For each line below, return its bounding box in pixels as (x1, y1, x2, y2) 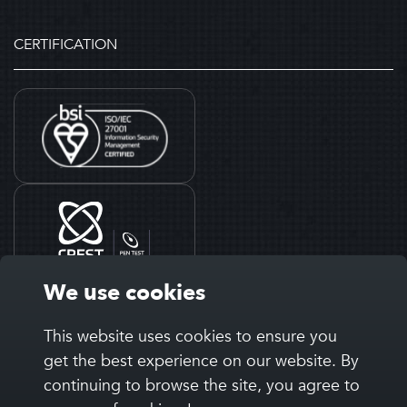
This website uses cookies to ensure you (44, 325, 337, 348)
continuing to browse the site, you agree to (44, 374, 360, 397)
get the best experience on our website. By (44, 350, 359, 372)
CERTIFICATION (14, 35, 117, 55)
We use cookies (44, 278, 205, 308)
